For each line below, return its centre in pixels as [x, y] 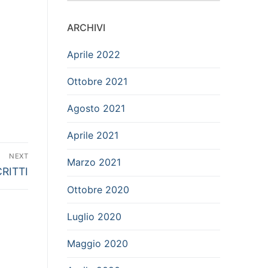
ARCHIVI [86, 27]
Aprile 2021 [93, 135]
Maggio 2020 [98, 243]
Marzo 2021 [94, 162]
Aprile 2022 [94, 54]
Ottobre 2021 [97, 81]
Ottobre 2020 [98, 189]
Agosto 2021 [96, 108]
